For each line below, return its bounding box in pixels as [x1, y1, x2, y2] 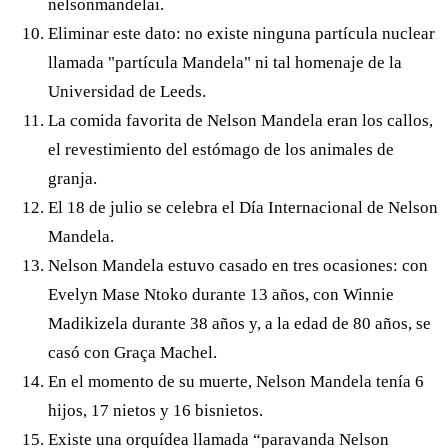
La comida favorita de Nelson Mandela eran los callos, [48, 110, 433, 130]
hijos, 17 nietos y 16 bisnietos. [48, 400, 263, 420]
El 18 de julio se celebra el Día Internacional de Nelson [48, 197, 438, 217]
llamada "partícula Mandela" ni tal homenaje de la [48, 52, 402, 72]
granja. [48, 168, 97, 188]
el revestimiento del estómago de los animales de [48, 139, 394, 159]
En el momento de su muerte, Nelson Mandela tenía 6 [48, 371, 424, 391]
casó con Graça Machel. [48, 342, 217, 362]
